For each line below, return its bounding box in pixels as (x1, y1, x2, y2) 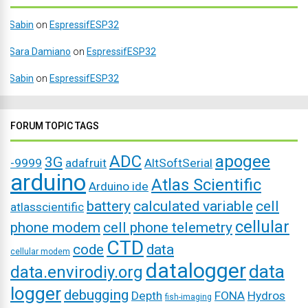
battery (87, 198, 131, 214)
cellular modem (10, 247, 70, 256)
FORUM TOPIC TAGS (10, 120, 99, 131)
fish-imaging (165, 292, 212, 302)
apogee (215, 152, 270, 171)
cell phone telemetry (103, 219, 232, 236)
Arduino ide (89, 179, 148, 193)
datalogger (146, 258, 246, 283)
